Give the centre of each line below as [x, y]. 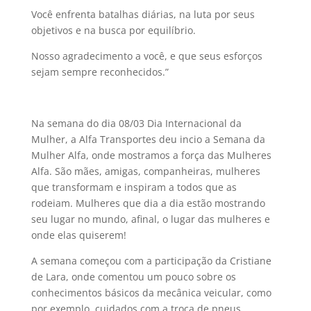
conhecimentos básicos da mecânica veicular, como [151, 293]
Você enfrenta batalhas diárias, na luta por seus [143, 15]
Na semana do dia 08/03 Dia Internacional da [136, 124]
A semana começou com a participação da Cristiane [151, 261]
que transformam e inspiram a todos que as [134, 187]
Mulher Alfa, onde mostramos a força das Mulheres [151, 155]
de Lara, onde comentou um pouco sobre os [133, 277]
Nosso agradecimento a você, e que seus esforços [146, 56]
